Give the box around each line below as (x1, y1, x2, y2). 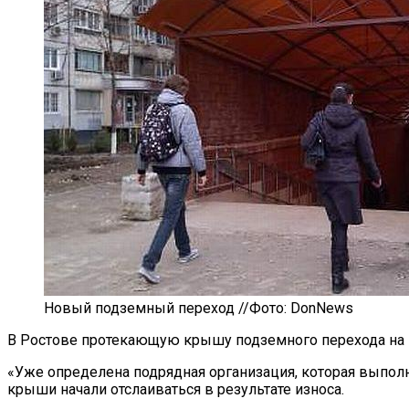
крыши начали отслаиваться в (7, 380, 214, 398)
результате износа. (217, 380, 344, 398)
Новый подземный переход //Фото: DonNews (44, 299, 353, 317)
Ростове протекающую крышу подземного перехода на (20, 330, 404, 349)
